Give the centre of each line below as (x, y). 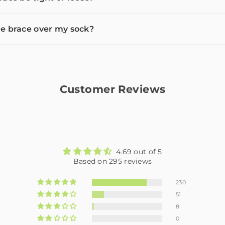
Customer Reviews (113, 89)
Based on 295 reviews (113, 161)
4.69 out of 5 (139, 151)
